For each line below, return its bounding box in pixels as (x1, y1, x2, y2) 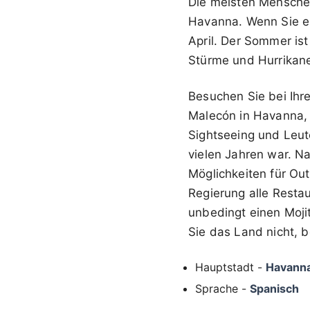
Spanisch (250, 281, 299, 295)
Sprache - (195, 281, 250, 295)
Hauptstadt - (195, 259, 266, 274)
